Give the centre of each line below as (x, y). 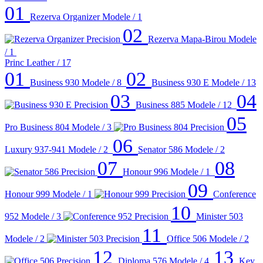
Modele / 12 (210, 105)
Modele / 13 (234, 83)
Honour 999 (27, 194)
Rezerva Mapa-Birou (188, 39)
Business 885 (160, 105)
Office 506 (187, 239)
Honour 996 (145, 172)
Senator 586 (160, 150)
